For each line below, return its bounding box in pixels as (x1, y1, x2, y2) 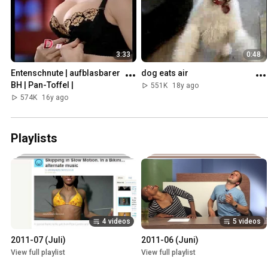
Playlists (11, 131, 57, 146)
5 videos (233, 217, 261, 226)
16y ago (42, 93, 68, 102)
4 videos (102, 217, 130, 226)
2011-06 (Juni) (141, 235, 199, 245)
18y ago (172, 81, 199, 90)
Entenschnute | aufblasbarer (11, 68, 120, 78)
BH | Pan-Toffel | (11, 80, 74, 90)
